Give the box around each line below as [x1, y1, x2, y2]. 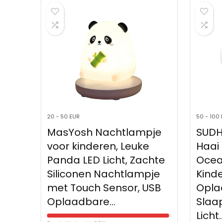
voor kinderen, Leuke [47, 139, 150, 154]
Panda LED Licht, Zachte [47, 153, 166, 167]
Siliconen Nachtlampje [47, 167, 161, 181]
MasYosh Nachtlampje [47, 125, 162, 140]
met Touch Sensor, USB [47, 181, 162, 195]
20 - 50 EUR [47, 112, 80, 121]
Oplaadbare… [47, 195, 116, 209]
